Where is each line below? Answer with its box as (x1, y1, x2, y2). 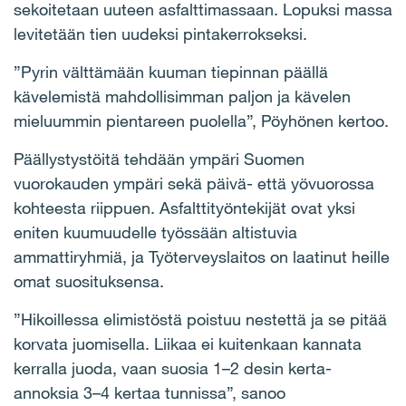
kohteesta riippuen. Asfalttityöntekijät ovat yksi (14, 198, 355, 218)
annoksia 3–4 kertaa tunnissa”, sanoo (14, 382, 285, 403)
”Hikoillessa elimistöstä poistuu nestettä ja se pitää (14, 309, 387, 330)
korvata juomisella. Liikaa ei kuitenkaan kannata (14, 333, 362, 354)
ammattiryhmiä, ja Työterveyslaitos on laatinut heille (14, 246, 390, 267)
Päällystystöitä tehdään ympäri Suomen (14, 149, 304, 169)
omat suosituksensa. (14, 271, 164, 292)
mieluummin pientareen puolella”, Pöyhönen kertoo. (14, 111, 389, 131)
